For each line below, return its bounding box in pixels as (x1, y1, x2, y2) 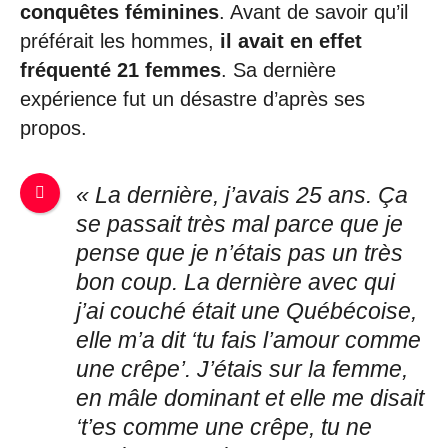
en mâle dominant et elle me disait (76, 385, 425, 411)
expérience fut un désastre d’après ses (20, 88, 365, 111)
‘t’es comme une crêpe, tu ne (76, 414, 373, 440)
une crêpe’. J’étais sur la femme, (76, 356, 409, 382)
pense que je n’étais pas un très (76, 240, 404, 266)
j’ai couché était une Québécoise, (76, 298, 418, 324)
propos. (20, 117, 87, 140)
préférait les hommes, (20, 30, 220, 53)
